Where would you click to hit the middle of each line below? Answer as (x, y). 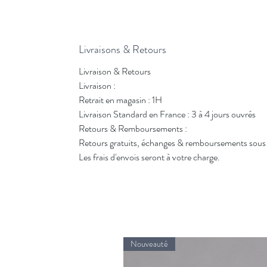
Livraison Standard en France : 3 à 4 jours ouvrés (167, 114)
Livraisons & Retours (122, 49)
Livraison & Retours (115, 71)
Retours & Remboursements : (133, 128)
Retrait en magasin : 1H (120, 100)
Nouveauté (149, 244)
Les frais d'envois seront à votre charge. (149, 157)
